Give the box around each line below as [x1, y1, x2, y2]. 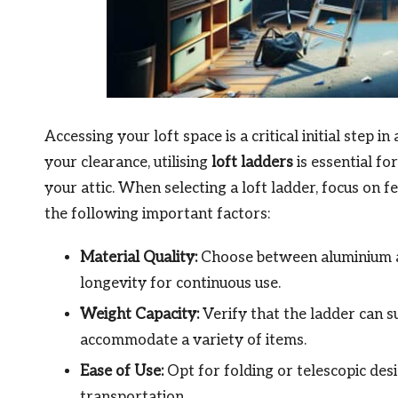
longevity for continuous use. [80, 274, 281, 292]
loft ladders [211, 153, 293, 171]
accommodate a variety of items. [80, 330, 306, 349]
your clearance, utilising [44, 153, 211, 171]
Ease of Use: [80, 362, 163, 381]
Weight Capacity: [80, 305, 199, 323]
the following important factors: [44, 204, 270, 223]
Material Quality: [80, 248, 197, 267]
